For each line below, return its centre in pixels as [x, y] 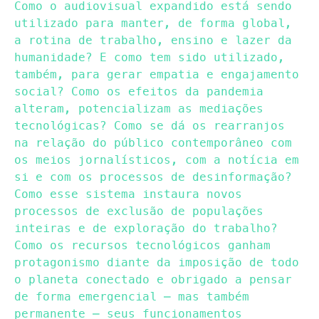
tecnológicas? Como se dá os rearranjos [150, 125]
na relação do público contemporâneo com [153, 142]
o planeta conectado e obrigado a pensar [153, 279]
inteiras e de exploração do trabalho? [146, 228]
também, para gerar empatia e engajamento [157, 74]
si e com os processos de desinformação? [153, 177]
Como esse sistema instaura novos [128, 194]
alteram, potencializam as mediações [139, 108]
